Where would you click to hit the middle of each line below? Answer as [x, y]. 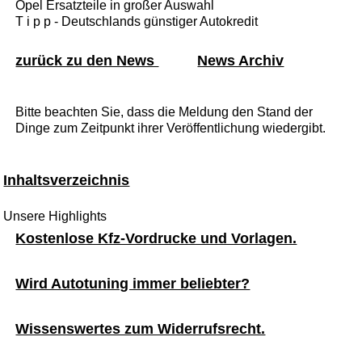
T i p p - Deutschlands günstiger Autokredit [137, 21]
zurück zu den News [87, 60]
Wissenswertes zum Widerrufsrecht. [141, 328]
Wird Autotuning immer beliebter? [133, 283]
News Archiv [241, 60]
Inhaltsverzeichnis [67, 180]
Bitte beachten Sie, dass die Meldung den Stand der [164, 112]
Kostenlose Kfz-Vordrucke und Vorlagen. [156, 238]
